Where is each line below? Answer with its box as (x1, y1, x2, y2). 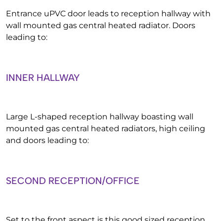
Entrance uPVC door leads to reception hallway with (6, 9, 211, 18)
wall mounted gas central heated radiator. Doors (6, 21, 195, 30)
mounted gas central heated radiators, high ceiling (6, 124, 205, 133)
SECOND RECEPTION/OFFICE (6, 175, 140, 186)
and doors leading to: (6, 136, 89, 145)
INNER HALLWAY (6, 72, 80, 83)
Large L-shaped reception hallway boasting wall (6, 112, 193, 121)
